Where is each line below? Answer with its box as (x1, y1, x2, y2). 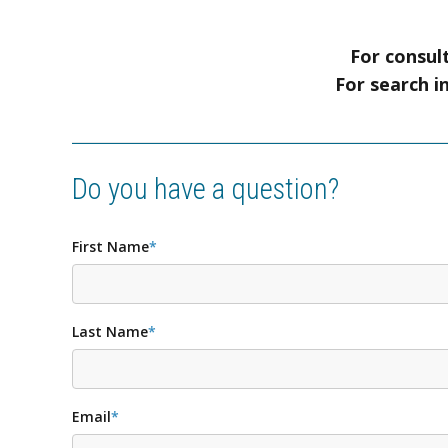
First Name (72, 236, 149, 256)
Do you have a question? (72, 172, 339, 207)
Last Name (72, 321, 148, 341)
